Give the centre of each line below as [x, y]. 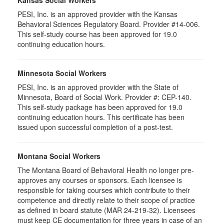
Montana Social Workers [59, 156]
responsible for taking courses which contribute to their [104, 190]
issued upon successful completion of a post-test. [95, 127]
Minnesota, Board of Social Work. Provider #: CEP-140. [104, 97]
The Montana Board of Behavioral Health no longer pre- [106, 170]
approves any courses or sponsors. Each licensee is [100, 180]
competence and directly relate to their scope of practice [106, 200]
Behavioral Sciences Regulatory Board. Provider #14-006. [109, 24]
